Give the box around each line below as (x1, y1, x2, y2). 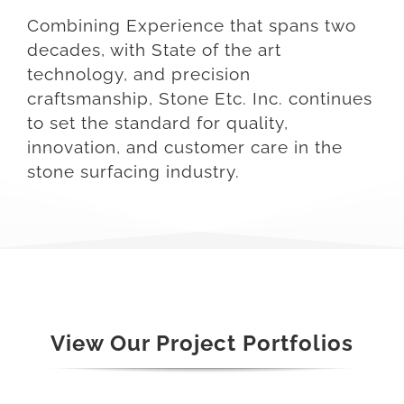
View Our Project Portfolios (50, 331, 353, 357)
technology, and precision (27, 63, 251, 85)
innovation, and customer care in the (27, 136, 343, 158)
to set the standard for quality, (27, 112, 289, 133)
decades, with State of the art (27, 39, 281, 60)
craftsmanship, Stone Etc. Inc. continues (27, 87, 372, 109)
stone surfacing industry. (27, 161, 240, 182)
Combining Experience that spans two (27, 14, 356, 36)
